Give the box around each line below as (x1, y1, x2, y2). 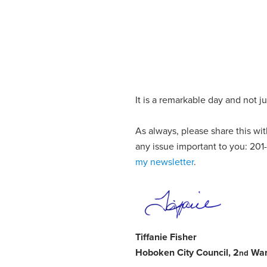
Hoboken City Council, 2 (135, 246, 240, 259)
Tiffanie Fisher (135, 231, 197, 243)
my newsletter (135, 156, 194, 168)
